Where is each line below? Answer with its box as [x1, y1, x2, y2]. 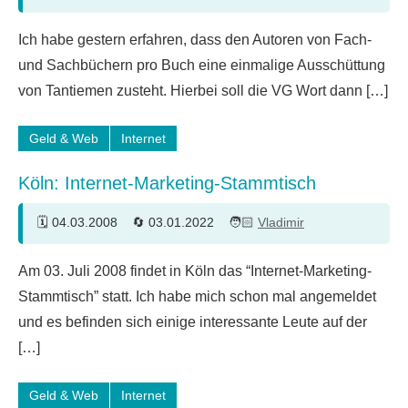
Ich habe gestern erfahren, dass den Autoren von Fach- [18, 31, 372, 47]
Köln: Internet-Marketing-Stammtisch [18, 172, 316, 193]
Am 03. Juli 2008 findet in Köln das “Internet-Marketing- [18, 262, 372, 279]
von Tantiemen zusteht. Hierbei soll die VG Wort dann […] [18, 82, 388, 98]
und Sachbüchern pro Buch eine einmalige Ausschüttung [18, 56, 385, 73]
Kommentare [37, 38, 112, 54]
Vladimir [258, 215, 304, 230]
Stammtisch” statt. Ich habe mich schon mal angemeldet [18, 288, 376, 304]
